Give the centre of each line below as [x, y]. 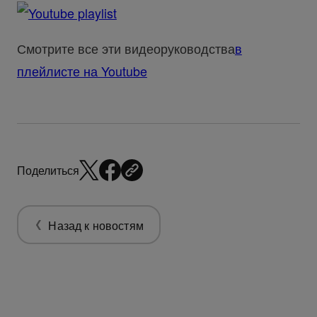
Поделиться [48, 170]
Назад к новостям [96, 225]
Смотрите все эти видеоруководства [126, 48]
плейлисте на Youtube [82, 71]
